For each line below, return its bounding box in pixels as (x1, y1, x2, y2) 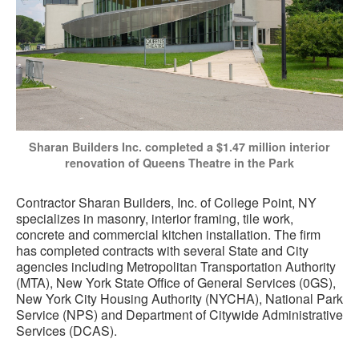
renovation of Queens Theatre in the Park (65, 155, 294, 171)
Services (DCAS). (16, 321, 117, 341)
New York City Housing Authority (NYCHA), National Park (16, 289, 343, 309)
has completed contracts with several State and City (16, 241, 309, 260)
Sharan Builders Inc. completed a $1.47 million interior (29, 139, 330, 155)
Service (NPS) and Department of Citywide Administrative (16, 305, 343, 325)
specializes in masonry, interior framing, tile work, (16, 209, 293, 228)
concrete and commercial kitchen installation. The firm (16, 225, 321, 244)
